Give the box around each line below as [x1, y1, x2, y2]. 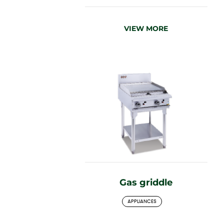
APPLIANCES [127, 198, 156, 204]
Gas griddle [119, 176, 172, 188]
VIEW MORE [124, 23, 168, 33]
